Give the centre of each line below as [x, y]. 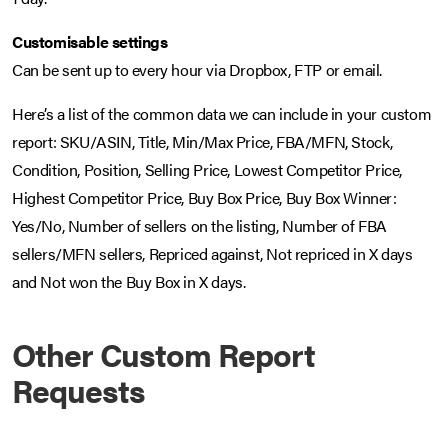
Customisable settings [90, 42]
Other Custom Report [163, 354]
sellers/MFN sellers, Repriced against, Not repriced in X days [212, 254]
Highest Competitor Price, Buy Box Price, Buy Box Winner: [204, 198]
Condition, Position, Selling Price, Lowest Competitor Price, [207, 170]
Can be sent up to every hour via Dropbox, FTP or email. [197, 70]
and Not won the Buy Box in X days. [129, 282]
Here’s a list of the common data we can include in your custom [222, 114]
